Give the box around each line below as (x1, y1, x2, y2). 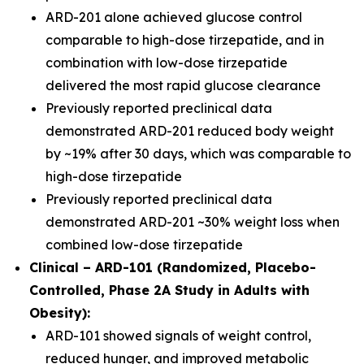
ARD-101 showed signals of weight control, (45, 327, 311, 344)
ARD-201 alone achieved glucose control (45, 9, 302, 25)
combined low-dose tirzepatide (45, 236, 243, 253)
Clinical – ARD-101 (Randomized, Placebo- (29, 259, 316, 275)
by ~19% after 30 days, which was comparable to (45, 145, 351, 162)
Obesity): (29, 305, 90, 321)
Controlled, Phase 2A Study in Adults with (29, 282, 310, 298)
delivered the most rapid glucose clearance (45, 77, 321, 93)
